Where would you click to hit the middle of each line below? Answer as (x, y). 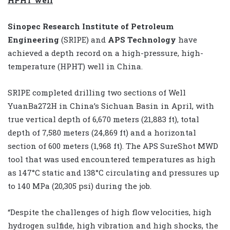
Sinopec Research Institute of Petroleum (91, 26)
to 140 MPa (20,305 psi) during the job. (80, 186)
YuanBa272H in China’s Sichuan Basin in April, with (111, 106)
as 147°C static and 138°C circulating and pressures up (113, 172)
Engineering (33, 39)
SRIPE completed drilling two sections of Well (97, 92)
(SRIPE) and (83, 39)
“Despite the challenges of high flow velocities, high (110, 212)
